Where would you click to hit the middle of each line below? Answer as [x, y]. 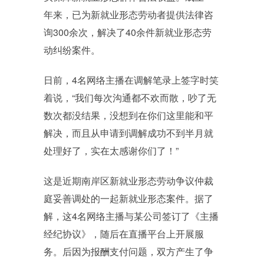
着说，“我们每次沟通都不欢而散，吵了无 [130, 98]
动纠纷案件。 [72, 50]
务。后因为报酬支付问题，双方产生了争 [128, 251]
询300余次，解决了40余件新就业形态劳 [128, 32]
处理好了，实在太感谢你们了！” [111, 151]
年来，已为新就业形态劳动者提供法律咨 [128, 14]
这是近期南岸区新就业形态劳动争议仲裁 [128, 181]
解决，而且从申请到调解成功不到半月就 [128, 133]
